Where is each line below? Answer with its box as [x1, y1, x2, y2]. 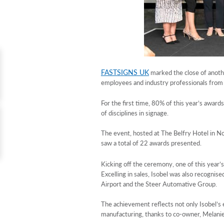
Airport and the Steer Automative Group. [100, 179, 217, 189]
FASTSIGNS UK [100, 67, 149, 77]
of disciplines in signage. [100, 107, 168, 117]
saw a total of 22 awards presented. [100, 137, 201, 147]
